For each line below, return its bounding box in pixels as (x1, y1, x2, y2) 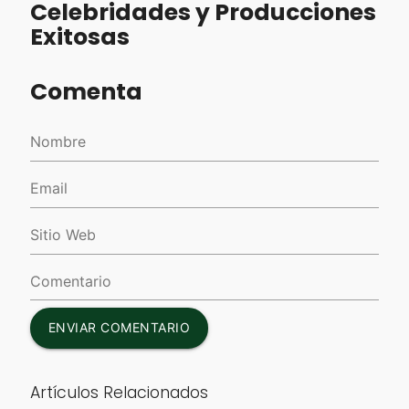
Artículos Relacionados (29, 382, 208, 404)
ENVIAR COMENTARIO (47, 320, 191, 336)
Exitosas (29, 20, 130, 53)
